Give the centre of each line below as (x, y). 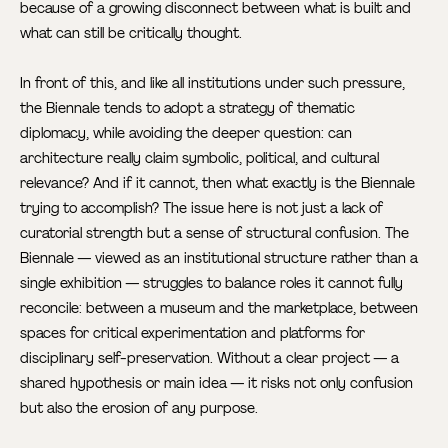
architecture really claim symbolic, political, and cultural (200, 157)
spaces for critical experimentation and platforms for (193, 332)
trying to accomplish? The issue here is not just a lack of (202, 207)
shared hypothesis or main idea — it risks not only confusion (217, 382)
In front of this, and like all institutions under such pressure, (213, 82)
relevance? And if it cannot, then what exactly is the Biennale (218, 182)
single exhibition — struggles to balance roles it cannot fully (212, 282)
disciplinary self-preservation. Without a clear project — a (210, 357)
